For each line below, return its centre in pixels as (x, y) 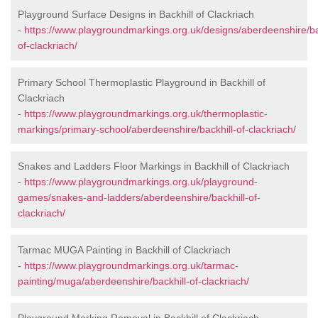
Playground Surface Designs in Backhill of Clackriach (136, 15)
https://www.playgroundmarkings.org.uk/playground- (141, 182)
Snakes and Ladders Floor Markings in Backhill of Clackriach (154, 166)
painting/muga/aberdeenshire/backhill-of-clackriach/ (133, 281)
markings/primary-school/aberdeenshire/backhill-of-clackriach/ (157, 130)
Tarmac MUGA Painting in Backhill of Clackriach (124, 250)
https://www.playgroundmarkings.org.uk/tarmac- (131, 266)
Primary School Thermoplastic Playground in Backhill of (142, 83)
